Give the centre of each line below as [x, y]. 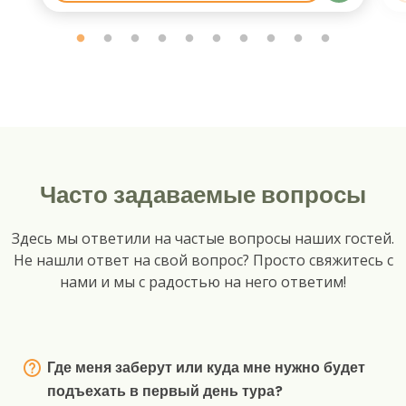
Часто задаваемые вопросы [203, 194]
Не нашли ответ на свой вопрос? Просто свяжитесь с [203, 260]
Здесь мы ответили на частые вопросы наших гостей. [203, 238]
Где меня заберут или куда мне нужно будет [206, 367]
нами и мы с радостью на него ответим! [203, 281]
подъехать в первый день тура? [165, 391]
